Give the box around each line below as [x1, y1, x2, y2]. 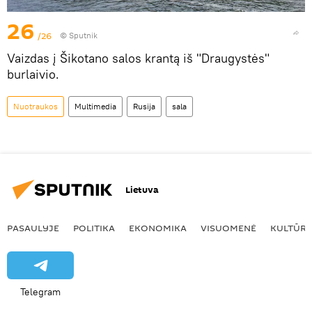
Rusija [133, 101, 155, 112]
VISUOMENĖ [201, 221, 256, 235]
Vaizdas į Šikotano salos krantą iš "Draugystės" [7, 50, 270, 67]
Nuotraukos [13, 101, 58, 112]
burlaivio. [7, 66, 59, 83]
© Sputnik [60, 30, 97, 41]
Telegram [20, 286, 61, 299]
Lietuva [125, 182, 159, 196]
